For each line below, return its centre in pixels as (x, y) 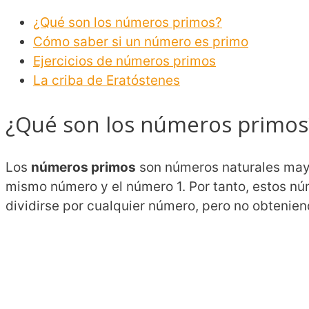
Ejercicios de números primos (124, 61)
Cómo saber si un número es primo (141, 42)
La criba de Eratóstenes (107, 81)
